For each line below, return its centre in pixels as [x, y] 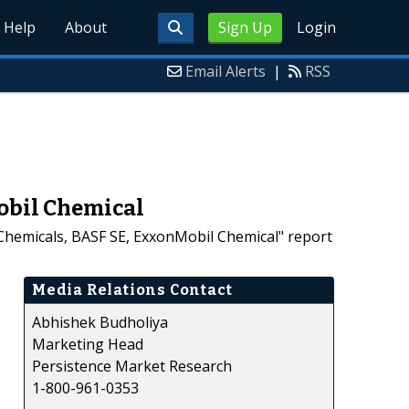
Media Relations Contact [132, 289]
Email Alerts [225, 71]
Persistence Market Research [132, 366]
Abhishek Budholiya [100, 322]
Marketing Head [88, 344]
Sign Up [245, 27]
